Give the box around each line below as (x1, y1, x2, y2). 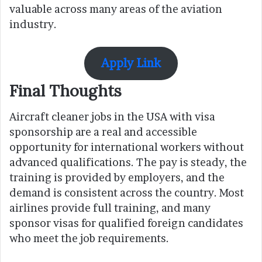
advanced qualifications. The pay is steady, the (9, 156, 247, 169)
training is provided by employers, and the (9, 171, 225, 184)
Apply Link (101, 56, 161, 71)
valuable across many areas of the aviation (9, 2, 222, 15)
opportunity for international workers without (9, 141, 244, 154)
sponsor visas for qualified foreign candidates (9, 217, 243, 230)
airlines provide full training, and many (9, 202, 211, 215)
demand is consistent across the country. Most (9, 187, 244, 199)
